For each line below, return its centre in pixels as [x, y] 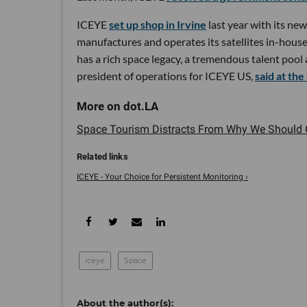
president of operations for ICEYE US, [166, 76]
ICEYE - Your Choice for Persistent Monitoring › [162, 177]
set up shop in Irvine [158, 24]
